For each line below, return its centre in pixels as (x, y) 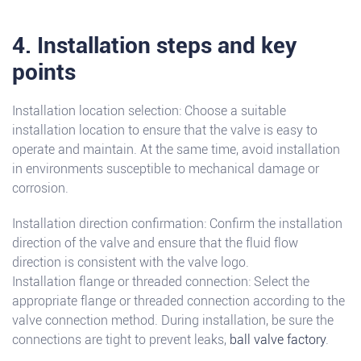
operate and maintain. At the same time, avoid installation (176, 150)
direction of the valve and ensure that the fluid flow (155, 243)
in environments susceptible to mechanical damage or (166, 169)
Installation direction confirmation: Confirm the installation (177, 224)
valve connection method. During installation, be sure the (173, 321)
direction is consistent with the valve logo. (131, 263)
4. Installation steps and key (154, 46)
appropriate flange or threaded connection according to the (178, 301)
